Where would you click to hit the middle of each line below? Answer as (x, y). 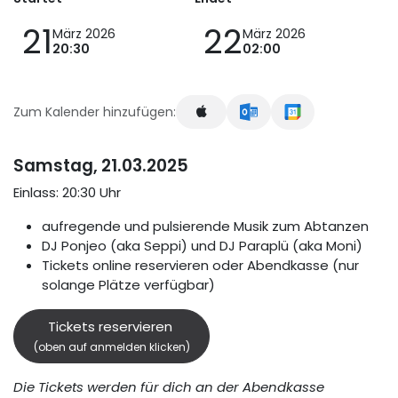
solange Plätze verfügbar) (128, 285)
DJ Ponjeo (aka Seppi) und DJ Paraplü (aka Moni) (202, 246)
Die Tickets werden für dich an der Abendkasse (169, 386)
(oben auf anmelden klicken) (111, 346)
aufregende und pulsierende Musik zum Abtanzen (205, 227)
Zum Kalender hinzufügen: (95, 111)
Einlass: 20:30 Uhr (67, 193)
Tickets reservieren (111, 326)
